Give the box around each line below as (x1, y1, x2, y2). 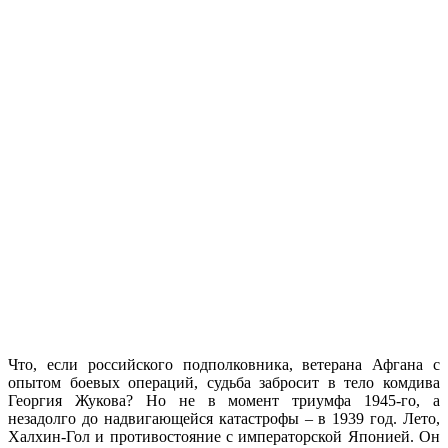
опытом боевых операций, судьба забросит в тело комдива (8, 373, 440, 391)
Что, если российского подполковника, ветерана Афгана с (8, 355, 440, 373)
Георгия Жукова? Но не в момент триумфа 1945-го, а (8, 391, 440, 409)
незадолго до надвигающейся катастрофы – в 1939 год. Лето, (8, 409, 440, 427)
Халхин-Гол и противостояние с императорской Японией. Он (8, 427, 440, 445)
